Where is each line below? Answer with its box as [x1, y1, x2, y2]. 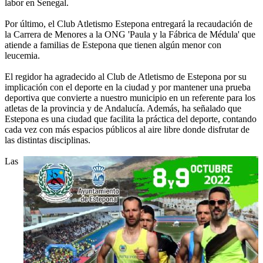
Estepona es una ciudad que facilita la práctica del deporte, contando [5, 114, 257, 124]
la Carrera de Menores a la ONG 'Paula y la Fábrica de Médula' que [5, 29, 255, 40]
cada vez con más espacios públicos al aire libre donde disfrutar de [5, 124, 249, 135]
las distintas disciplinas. [5, 135, 90, 146]
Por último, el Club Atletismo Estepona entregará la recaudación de [5, 19, 252, 29]
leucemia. [5, 50, 40, 61]
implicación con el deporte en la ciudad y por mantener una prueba [5, 82, 251, 93]
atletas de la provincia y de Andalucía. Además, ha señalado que [5, 103, 241, 114]
